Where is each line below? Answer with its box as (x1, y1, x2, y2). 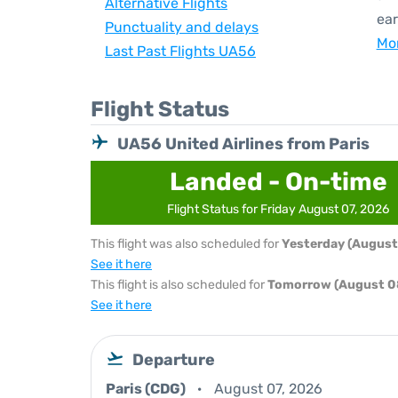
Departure (132, 350, 215, 370)
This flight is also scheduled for (91, 277, 267, 292)
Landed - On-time (169, 167, 387, 196)
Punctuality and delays (105, 19, 259, 36)
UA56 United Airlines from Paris (117, 134, 370, 154)
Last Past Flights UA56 (105, 43, 256, 60)
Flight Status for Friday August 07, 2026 (167, 202, 390, 217)
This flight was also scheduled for (91, 236, 282, 251)
